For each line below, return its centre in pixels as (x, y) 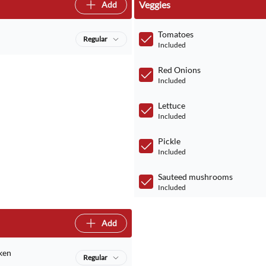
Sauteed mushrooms (195, 177)
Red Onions (179, 70)
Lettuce (171, 105)
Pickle (169, 141)
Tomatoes (175, 34)
